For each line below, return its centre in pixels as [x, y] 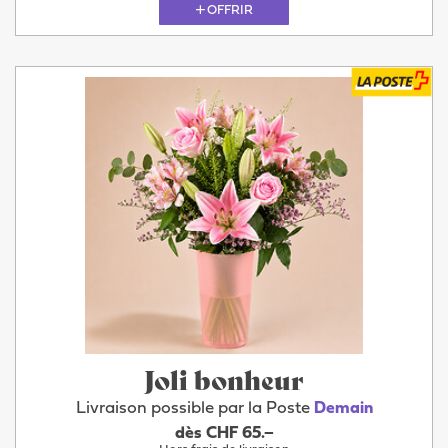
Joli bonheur [224, 379]
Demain [343, 409]
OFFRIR [230, 10]
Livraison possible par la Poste [194, 409]
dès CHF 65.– [224, 433]
